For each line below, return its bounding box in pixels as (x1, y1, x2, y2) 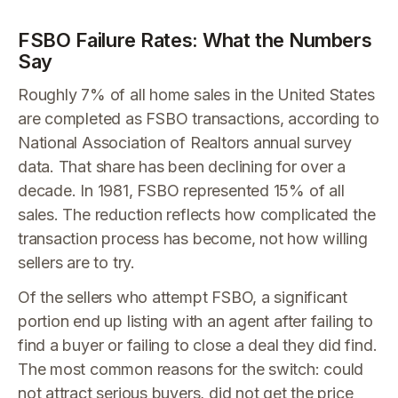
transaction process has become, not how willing (18, 229, 368, 248)
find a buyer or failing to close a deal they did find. (18, 336, 378, 354)
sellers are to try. (18, 253, 135, 272)
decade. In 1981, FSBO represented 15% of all (18, 181, 345, 200)
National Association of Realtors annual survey (18, 133, 353, 152)
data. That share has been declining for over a (18, 157, 346, 176)
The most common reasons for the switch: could (18, 360, 364, 378)
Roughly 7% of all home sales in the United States (18, 85, 375, 104)
